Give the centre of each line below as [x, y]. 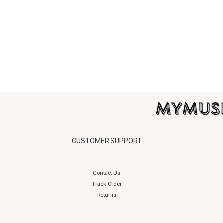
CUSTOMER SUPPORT [107, 141]
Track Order [107, 184]
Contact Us [107, 173]
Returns [107, 195]
